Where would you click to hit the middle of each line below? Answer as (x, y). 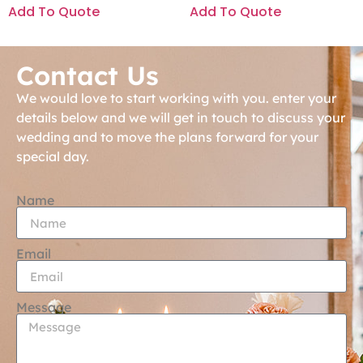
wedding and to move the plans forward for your (167, 137)
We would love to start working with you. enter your (176, 98)
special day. (54, 157)
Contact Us (88, 76)
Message (44, 307)
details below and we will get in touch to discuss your (181, 118)
